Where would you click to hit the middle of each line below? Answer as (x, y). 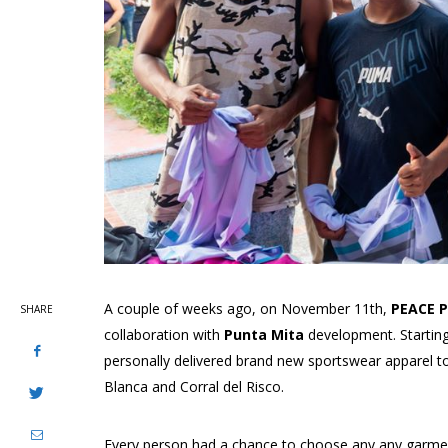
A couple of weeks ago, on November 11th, (247, 308)
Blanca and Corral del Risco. (194, 386)
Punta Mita (264, 334)
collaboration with (164, 334)
